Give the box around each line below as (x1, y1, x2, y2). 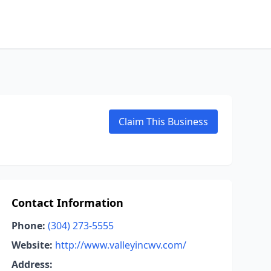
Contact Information (11, 195, 123, 210)
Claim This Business (119, 115, 208, 128)
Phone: (11, 219, 45, 232)
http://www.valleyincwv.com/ (54, 238, 186, 252)
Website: (11, 238, 53, 252)
